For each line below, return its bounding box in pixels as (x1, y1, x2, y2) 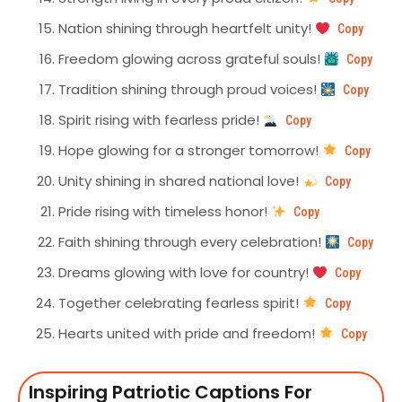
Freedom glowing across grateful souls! (58, 49, 324, 69)
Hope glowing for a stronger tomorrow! (58, 141, 322, 161)
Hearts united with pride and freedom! (58, 324, 319, 344)
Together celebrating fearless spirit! (58, 293, 302, 313)
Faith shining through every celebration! (58, 232, 325, 252)
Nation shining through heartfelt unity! (58, 19, 315, 39)
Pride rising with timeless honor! (58, 202, 271, 222)
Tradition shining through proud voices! (58, 80, 320, 100)
